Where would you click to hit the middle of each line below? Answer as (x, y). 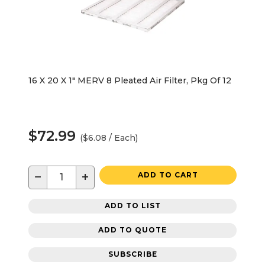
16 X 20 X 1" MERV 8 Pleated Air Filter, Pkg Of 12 (130, 80)
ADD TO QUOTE (132, 230)
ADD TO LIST (132, 206)
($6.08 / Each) (109, 138)
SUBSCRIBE (132, 254)
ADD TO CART (168, 174)
